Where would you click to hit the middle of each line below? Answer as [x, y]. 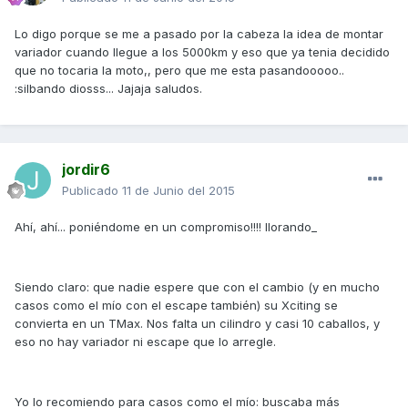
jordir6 [86, 170]
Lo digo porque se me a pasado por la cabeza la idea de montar [199, 34]
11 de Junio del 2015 [178, 191]
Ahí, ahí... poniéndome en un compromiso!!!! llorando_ [166, 227]
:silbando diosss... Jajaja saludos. [108, 89]
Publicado [92, 191]
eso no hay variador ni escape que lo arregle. [145, 342]
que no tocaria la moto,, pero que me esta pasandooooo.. [179, 71]
